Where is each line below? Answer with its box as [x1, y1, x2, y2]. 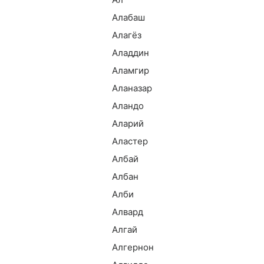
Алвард [112, 206, 143, 217]
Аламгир [112, 65, 149, 76]
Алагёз [112, 29, 141, 41]
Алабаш [112, 12, 145, 23]
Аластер [112, 136, 148, 147]
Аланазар [112, 82, 152, 94]
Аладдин [112, 47, 149, 58]
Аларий [112, 118, 144, 129]
